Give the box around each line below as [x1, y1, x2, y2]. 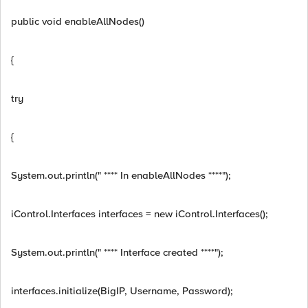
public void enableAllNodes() [11, 15, 144, 27]
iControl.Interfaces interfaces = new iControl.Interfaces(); [11, 208, 268, 220]
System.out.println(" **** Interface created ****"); [11, 246, 223, 258]
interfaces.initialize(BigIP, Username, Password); [11, 285, 233, 297]
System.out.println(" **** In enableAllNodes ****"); [11, 169, 231, 181]
